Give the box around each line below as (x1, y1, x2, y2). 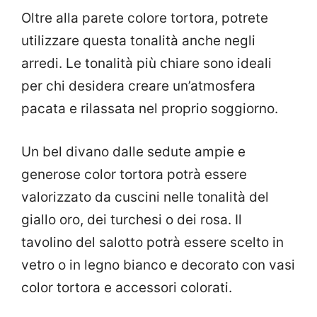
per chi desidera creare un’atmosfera (21, 78, 255, 95)
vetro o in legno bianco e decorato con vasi (21, 256, 295, 273)
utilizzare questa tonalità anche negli (21, 33, 255, 50)
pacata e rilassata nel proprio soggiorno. (21, 100, 278, 117)
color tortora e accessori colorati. (21, 279, 232, 296)
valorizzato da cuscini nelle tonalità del (21, 188, 269, 205)
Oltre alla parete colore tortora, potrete (21, 10, 268, 27)
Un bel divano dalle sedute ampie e (21, 143, 246, 160)
